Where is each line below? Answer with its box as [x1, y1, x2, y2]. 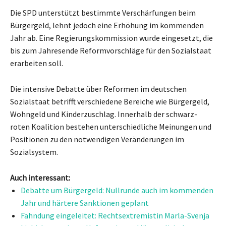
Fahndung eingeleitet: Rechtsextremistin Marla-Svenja [21, 210, 209, 220]
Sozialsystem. [10, 146, 58, 157]
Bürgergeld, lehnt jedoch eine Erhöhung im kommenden [10, 20, 204, 30]
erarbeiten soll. [10, 58, 63, 68]
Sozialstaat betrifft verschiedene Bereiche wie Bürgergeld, [10, 96, 209, 106]
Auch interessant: [10, 172, 70, 183]
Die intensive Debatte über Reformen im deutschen [10, 83, 187, 94]
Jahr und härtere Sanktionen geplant [21, 197, 149, 208]
